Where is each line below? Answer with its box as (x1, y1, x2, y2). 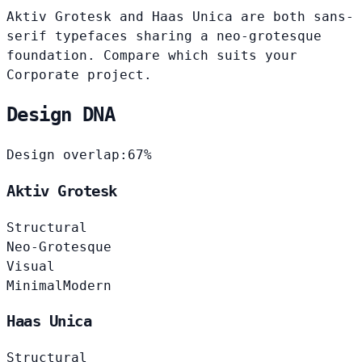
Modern (63, 277, 112, 293)
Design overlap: (6, 147, 128, 163)
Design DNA (6, 103, 115, 127)
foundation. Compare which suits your (6, 47, 297, 63)
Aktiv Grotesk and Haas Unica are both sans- (6, 8, 354, 24)
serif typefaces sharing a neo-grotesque (6, 27, 322, 44)
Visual (6, 258, 55, 274)
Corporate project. (6, 66, 152, 82)
